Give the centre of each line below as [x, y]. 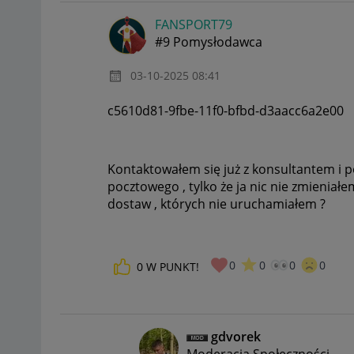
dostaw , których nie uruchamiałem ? [217, 204]
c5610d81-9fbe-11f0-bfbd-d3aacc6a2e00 [226, 111]
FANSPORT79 [194, 25]
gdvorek [236, 336]
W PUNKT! [173, 266]
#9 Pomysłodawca [209, 42]
